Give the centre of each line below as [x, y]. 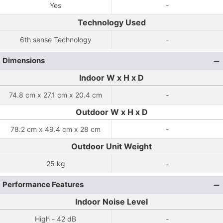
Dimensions [24, 60]
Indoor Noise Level [111, 202]
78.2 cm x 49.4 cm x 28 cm [56, 129]
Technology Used [111, 22]
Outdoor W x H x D [111, 112]
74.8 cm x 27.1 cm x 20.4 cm [56, 95]
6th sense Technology [56, 40]
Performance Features [43, 184]
